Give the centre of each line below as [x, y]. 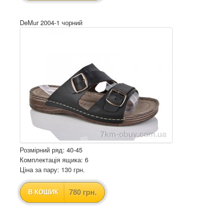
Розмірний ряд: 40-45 [51, 150]
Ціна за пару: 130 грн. [52, 169]
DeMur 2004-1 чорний [51, 22]
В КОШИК [43, 192]
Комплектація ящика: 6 [54, 160]
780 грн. [83, 192]
